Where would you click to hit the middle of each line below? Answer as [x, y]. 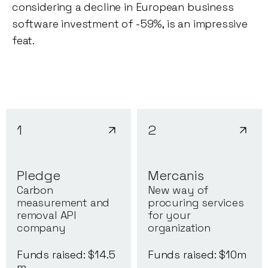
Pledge [39, 176]
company [41, 228]
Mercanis [176, 176]
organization [179, 228]
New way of [178, 190]
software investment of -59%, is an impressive [130, 24]
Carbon [35, 190]
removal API [47, 215]
